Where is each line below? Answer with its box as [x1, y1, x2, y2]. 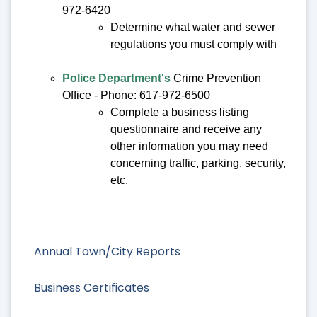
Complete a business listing [110, 105, 249, 118]
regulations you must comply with [110, 38, 277, 50]
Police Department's [62, 71, 171, 84]
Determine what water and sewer [110, 21, 275, 33]
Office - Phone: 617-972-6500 [62, 88, 210, 101]
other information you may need [110, 139, 268, 152]
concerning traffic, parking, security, [110, 156, 286, 169]
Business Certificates [34, 279, 149, 296]
